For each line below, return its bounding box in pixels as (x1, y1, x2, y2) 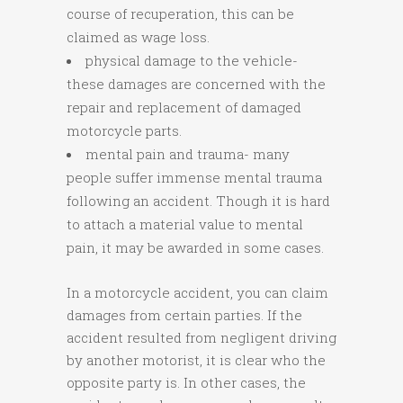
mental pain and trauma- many (85, 145, 290, 164)
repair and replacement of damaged (67, 98, 301, 117)
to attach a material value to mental (67, 215, 303, 234)
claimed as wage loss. (67, 28, 210, 47)
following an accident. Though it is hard (67, 192, 330, 210)
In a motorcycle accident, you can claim (67, 283, 328, 302)
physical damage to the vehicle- (85, 51, 298, 70)
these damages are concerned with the (67, 75, 326, 94)
